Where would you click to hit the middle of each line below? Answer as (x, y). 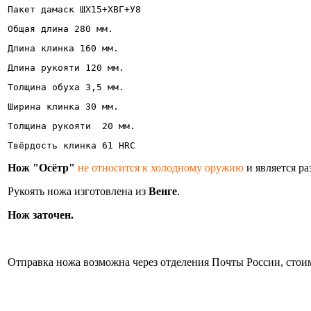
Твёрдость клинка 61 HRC (72, 145)
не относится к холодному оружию (161, 167)
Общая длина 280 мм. (60, 28)
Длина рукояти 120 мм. (66, 67)
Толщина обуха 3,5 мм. (66, 87)
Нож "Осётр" (41, 167)
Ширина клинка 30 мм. (66, 106)
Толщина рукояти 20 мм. (72, 126)
